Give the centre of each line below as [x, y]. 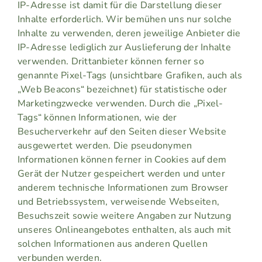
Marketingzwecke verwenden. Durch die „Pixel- [120, 104]
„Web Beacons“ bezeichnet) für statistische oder [122, 90]
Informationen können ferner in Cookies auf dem [122, 160]
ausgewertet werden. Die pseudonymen [105, 146]
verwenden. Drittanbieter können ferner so [111, 62]
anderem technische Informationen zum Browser [123, 188]
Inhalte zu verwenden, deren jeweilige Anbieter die [129, 34]
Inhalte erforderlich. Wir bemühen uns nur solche [125, 20]
